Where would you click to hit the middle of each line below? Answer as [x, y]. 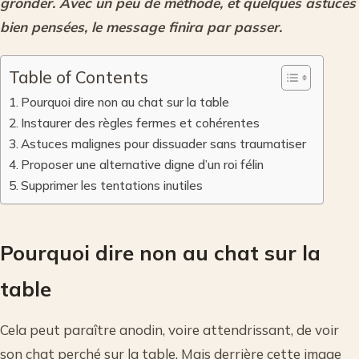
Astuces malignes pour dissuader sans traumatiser [164, 143]
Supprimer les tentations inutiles [112, 185]
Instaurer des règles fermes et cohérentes [141, 122]
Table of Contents [79, 77]
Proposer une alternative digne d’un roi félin [143, 164]
